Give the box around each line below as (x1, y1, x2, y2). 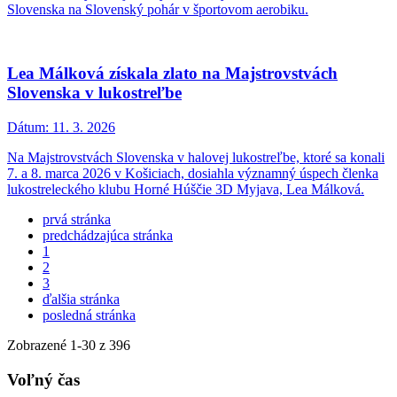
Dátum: (7, 120, 49, 135)
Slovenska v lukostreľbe (7, 83, 182, 103)
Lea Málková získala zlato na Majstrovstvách (7, 64, 338, 83)
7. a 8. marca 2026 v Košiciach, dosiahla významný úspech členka (7, 166, 378, 181)
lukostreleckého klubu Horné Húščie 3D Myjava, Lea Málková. (7, 182, 364, 197)
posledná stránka (43, 307, 136, 323)
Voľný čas (7, 370, 80, 389)
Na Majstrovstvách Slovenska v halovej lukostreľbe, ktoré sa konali (7, 150, 385, 165)
